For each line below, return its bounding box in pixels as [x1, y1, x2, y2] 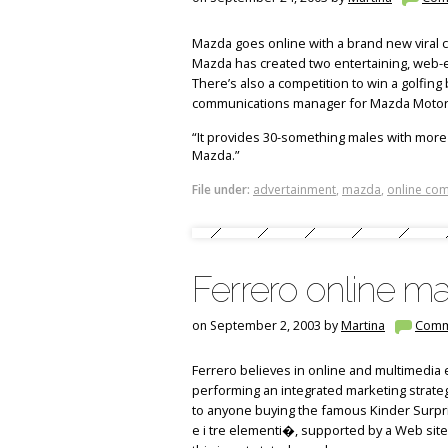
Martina [341, 316, 385, 334]
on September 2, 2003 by [192, 316, 341, 334]
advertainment [253, 180, 336, 198]
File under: [192, 180, 250, 198]
